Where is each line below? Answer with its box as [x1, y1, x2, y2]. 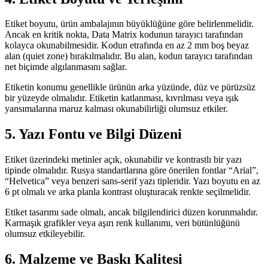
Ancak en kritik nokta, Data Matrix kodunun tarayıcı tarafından [5, 29, 243, 40]
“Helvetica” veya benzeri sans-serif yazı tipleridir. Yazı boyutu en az [5, 176, 260, 187]
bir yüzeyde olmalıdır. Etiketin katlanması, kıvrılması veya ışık [5, 93, 239, 103]
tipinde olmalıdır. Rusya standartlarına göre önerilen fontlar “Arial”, [5, 165, 258, 176]
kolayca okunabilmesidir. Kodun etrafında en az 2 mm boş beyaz [5, 40, 249, 51]
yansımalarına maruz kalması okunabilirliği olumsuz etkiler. [5, 103, 228, 114]
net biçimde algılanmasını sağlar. [5, 62, 127, 72]
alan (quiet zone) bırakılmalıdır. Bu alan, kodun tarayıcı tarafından [5, 51, 252, 62]
